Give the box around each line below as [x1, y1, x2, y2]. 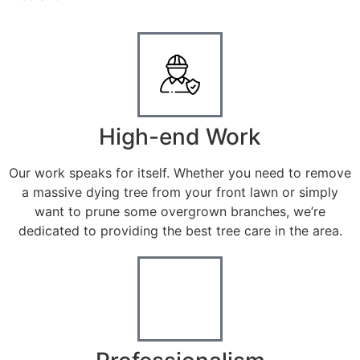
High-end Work [99, 122, 261, 150]
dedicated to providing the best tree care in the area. [18, 222, 342, 239]
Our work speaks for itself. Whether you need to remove [9, 164, 351, 181]
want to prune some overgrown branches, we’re [35, 202, 325, 219]
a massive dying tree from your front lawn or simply [22, 183, 338, 200]
